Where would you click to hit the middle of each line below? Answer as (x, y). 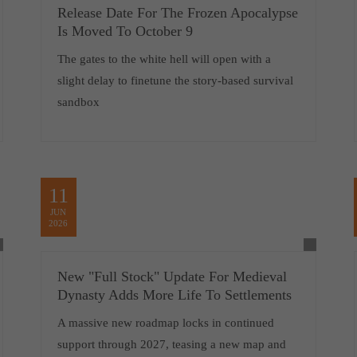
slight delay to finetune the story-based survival (175, 80)
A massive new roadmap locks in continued (165, 323)
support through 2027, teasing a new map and (171, 344)
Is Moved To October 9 (125, 31)
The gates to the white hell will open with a (164, 59)
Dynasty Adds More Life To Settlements (174, 295)
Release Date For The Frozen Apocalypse (177, 13)
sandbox (78, 102)
